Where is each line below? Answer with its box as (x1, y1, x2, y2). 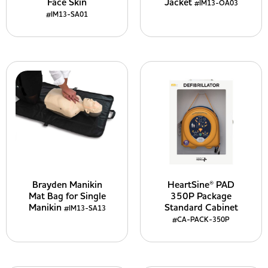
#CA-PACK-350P (172, 215, 230, 225)
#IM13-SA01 (46, 10, 88, 20)
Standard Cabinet (164, 201, 238, 214)
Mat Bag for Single (28, 190, 106, 203)
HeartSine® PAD (167, 178, 234, 191)
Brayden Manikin (32, 178, 102, 191)
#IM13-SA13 (63, 203, 106, 214)
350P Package (170, 190, 232, 203)
